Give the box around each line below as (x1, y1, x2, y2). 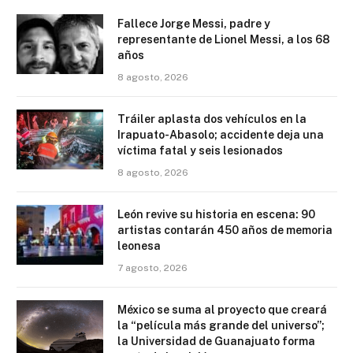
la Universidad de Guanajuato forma (117, 335, 315, 348)
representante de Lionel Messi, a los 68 (117, 33, 330, 46)
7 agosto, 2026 (117, 262, 188, 274)
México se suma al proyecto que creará (117, 303, 327, 317)
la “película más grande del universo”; (117, 319, 325, 333)
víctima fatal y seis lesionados (117, 144, 283, 158)
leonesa (117, 240, 161, 253)
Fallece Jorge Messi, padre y (117, 17, 270, 31)
